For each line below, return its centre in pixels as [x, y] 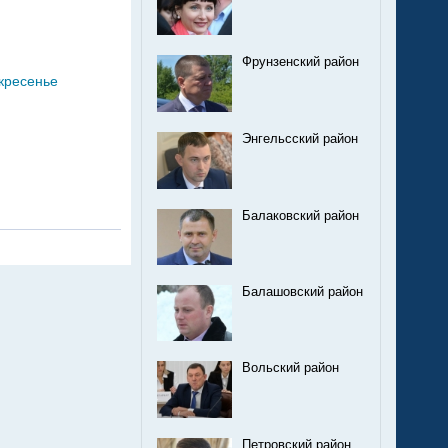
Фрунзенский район [300, 61]
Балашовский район [302, 291]
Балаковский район [300, 215]
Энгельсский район [300, 139]
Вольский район [290, 368]
